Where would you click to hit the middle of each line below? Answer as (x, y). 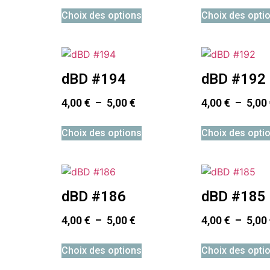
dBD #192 (234, 79)
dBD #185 (234, 196)
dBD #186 (94, 196)
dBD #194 (94, 79)
